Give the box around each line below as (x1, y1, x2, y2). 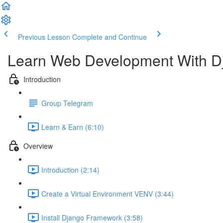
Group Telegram (41, 98, 93, 108)
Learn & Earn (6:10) (41, 121, 104, 132)
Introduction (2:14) (41, 164, 100, 175)
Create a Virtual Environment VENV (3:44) (41, 188, 174, 199)
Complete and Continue (72, 32, 147, 42)
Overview (23, 140, 53, 151)
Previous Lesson (18, 32, 70, 42)
